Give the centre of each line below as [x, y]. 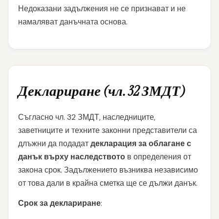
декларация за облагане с [141, 143]
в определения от [158, 157]
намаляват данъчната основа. [73, 22]
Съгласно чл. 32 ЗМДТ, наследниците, [87, 117]
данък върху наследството [72, 157]
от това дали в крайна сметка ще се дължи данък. [108, 183]
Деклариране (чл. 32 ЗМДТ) [102, 91]
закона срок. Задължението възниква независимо [108, 170]
